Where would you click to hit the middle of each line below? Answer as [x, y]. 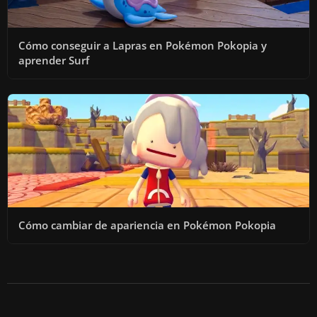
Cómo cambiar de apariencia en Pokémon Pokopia [147, 225]
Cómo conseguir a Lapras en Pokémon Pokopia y [143, 45]
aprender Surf [54, 60]
